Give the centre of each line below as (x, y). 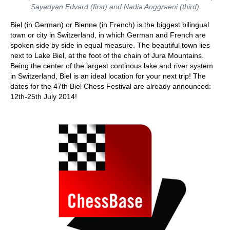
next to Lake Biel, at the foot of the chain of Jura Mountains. (107, 55)
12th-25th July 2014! (44, 97)
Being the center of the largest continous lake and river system (112, 66)
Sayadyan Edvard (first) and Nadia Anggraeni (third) (115, 7)
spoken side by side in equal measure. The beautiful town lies (110, 45)
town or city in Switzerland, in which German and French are (108, 35)
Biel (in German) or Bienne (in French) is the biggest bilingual (110, 25)
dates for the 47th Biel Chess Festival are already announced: (111, 86)
